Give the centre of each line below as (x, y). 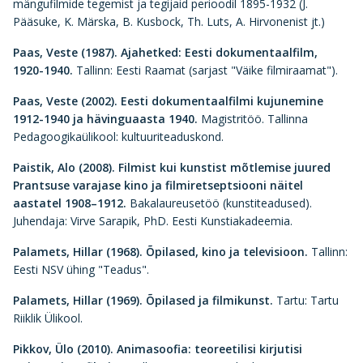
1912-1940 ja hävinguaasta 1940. (105, 119)
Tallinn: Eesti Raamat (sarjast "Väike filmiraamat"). (207, 70)
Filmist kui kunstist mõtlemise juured (224, 167)
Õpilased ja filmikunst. (209, 300)
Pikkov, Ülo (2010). (63, 349)
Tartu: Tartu (306, 300)
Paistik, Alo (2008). (64, 167)
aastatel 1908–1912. (70, 203)
